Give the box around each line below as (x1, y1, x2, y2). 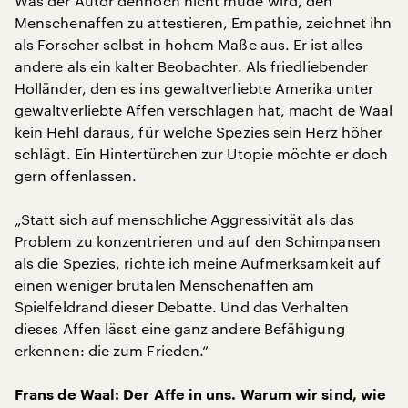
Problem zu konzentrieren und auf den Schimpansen (15, 232, 381, 250)
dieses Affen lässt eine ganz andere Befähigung (15, 320, 345, 337)
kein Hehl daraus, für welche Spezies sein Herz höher (15, 123, 383, 140)
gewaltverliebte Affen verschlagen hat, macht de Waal (15, 101, 393, 118)
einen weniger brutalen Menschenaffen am (15, 276, 315, 293)
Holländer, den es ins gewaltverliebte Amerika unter (15, 79, 374, 97)
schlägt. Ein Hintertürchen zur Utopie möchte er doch (15, 145, 389, 162)
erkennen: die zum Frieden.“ (15, 342, 209, 359)
